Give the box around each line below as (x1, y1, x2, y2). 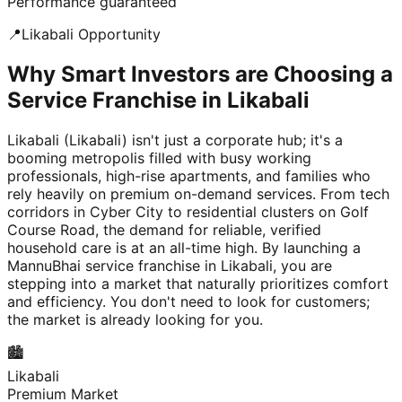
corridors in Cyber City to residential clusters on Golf (7, 203, 369, 222)
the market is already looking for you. (7, 310, 263, 329)
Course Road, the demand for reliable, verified (7, 221, 321, 240)
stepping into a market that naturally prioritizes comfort (7, 275, 389, 293)
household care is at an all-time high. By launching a (7, 239, 361, 258)
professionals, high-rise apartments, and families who (7, 167, 371, 186)
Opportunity (74, 25, 161, 44)
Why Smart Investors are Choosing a (7, 61, 393, 88)
